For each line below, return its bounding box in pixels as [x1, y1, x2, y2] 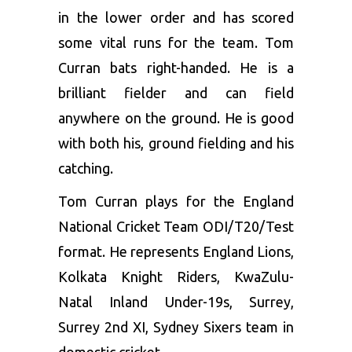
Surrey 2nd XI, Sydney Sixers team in [58, 319, 294, 335]
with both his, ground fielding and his [58, 135, 294, 151]
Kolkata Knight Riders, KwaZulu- [58, 269, 294, 284]
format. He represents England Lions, [58, 244, 294, 259]
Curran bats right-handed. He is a [58, 60, 294, 75]
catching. [58, 160, 113, 176]
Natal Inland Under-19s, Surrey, [58, 294, 294, 310]
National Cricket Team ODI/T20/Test [58, 218, 294, 234]
